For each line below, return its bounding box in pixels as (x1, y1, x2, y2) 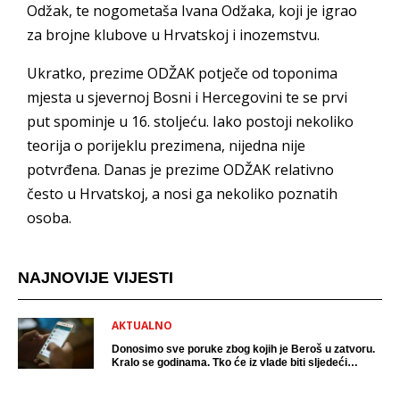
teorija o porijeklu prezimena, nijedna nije (27, 136, 305, 155)
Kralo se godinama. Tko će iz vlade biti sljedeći (112, 356, 347, 369)
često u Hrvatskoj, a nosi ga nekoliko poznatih (27, 184, 337, 204)
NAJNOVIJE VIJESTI (18, 269, 173, 287)
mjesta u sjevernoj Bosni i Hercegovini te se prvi (27, 87, 347, 107)
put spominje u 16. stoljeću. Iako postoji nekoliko (27, 112, 354, 131)
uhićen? (112, 370, 152, 382)
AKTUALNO (112, 318, 172, 333)
